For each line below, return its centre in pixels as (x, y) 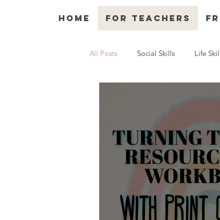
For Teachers (148, 18)
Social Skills (156, 53)
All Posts (103, 53)
